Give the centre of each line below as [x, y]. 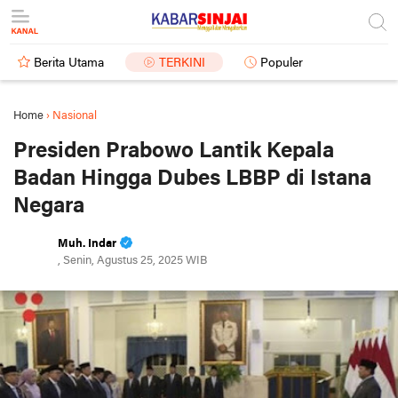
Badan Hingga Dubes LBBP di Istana [192, 179]
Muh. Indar [87, 244]
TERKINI [182, 64]
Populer [282, 64]
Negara [49, 207]
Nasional [75, 116]
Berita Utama [69, 64]
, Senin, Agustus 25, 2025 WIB [132, 261]
